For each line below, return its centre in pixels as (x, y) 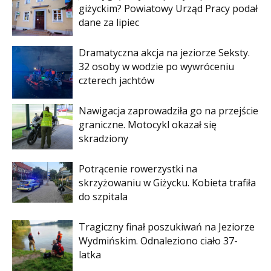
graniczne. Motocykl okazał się (148, 125)
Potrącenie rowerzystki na (138, 169)
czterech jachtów (116, 81)
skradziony (103, 139)
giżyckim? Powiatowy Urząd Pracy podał (168, 9)
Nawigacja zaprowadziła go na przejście (168, 111)
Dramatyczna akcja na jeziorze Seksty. (164, 53)
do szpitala (103, 197)
